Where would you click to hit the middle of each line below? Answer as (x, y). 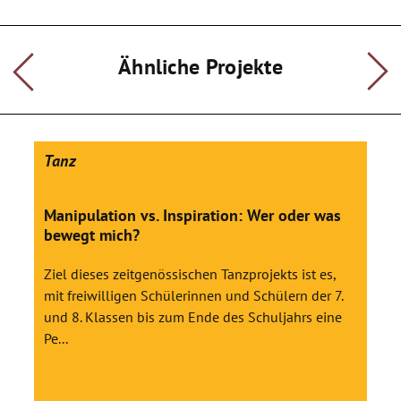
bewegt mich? (92, 235)
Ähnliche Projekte (200, 67)
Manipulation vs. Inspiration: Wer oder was (192, 215)
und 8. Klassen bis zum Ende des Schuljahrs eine (193, 317)
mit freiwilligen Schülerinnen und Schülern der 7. (193, 295)
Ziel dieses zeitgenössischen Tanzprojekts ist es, (190, 274)
